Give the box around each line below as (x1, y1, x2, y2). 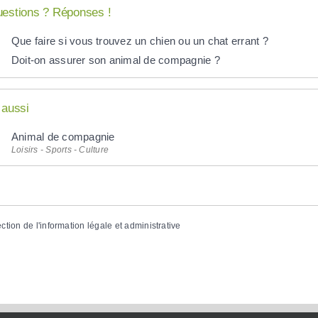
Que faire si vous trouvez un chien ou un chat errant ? (11, 34, 268, 47)
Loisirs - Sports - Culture (11, 144, 109, 155)
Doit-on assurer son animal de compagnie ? (11, 53, 220, 66)
